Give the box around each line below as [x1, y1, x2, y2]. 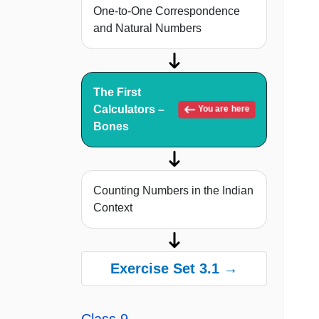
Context [93, 202, 132, 214]
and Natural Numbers [93, 22, 202, 35]
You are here [195, 104, 250, 115]
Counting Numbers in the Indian [93, 184, 253, 197]
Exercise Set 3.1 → [110, 261, 238, 277]
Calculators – [93, 103, 164, 116]
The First [93, 86, 141, 99]
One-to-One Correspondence [93, 5, 240, 18]
